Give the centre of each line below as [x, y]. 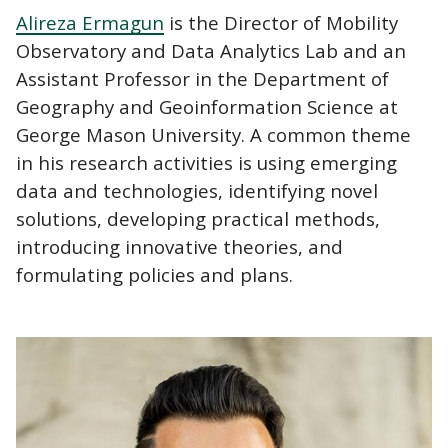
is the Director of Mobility [281, 22]
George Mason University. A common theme [213, 134]
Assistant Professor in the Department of [202, 78]
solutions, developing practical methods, [198, 218]
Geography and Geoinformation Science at [207, 106]
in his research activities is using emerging [206, 162]
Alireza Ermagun [90, 22]
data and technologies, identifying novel [197, 190]
